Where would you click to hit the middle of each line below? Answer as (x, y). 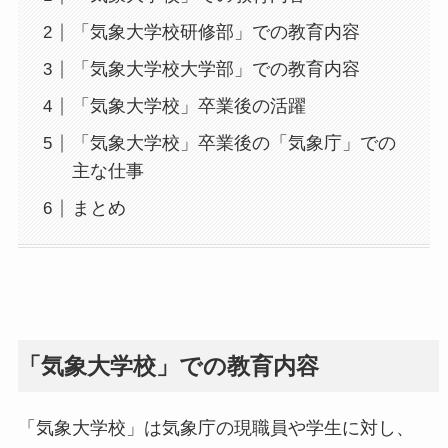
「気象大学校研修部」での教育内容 (215, 32)
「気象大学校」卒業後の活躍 (188, 106)
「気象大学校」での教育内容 (168, 366)
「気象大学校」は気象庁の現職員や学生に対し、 (215, 428)
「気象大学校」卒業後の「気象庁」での (233, 143)
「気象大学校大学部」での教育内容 (215, 69)
